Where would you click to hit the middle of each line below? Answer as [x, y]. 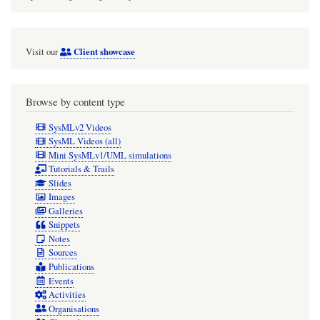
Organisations [74, 309]
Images [61, 197]
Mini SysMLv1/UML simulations [110, 155]
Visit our [43, 51]
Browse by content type [75, 101]
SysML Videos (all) [84, 141]
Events [61, 281]
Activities [67, 295]
